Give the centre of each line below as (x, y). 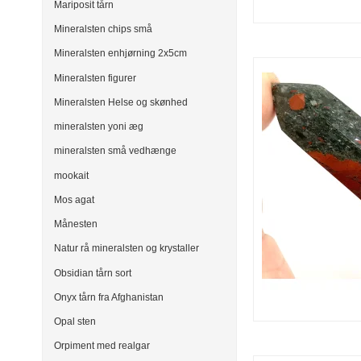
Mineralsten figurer (95, 78)
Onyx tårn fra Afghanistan (109, 297)
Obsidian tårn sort (93, 273)
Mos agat (74, 199)
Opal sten (75, 322)
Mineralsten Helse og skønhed (121, 102)
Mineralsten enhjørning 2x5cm (120, 54)
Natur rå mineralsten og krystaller (127, 249)
